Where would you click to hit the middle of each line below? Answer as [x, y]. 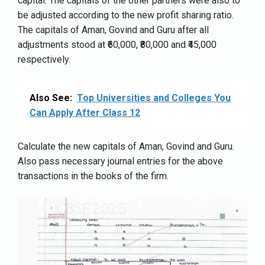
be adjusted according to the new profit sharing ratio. [126, 15]
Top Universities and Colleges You [154, 98]
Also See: [51, 98]
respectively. [44, 60]
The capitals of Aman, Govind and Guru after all [113, 30]
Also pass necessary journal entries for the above [120, 161]
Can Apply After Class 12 [85, 113]
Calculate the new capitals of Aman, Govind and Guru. [126, 147]
